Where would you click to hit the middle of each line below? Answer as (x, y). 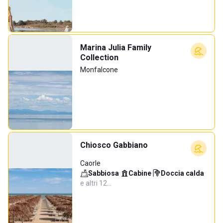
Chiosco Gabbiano (114, 145)
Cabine (140, 173)
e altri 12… (96, 183)
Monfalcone (99, 70)
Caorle (90, 163)
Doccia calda (182, 173)
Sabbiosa (104, 173)
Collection (99, 57)
